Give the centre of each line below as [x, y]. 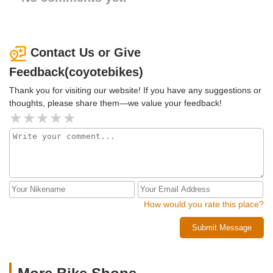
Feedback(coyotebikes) [76, 72]
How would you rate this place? [204, 204]
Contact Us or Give [86, 53]
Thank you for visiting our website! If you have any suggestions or [135, 90]
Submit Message [222, 227]
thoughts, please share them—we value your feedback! [115, 103]
